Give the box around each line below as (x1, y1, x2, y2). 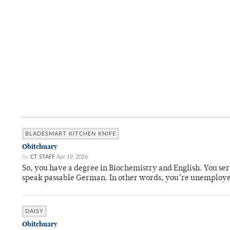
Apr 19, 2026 (56, 154, 88, 160)
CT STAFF (30, 154, 55, 160)
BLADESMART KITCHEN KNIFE (25, 131, 116, 137)
